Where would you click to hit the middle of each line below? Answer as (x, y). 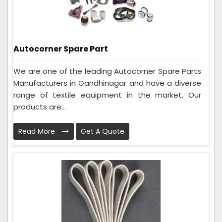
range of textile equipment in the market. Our (107, 95)
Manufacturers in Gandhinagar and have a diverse (107, 83)
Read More (38, 132)
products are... (40, 107)
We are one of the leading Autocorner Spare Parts (107, 71)
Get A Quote (103, 132)
